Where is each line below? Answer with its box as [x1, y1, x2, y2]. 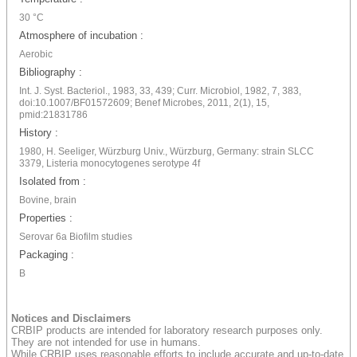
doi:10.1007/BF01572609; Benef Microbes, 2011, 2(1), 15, [19, 97, 269, 108]
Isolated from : [19, 175, 86, 187]
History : [19, 127, 58, 139]
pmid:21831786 [19, 109, 88, 120]
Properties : [19, 212, 73, 224]
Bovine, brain [19, 194, 76, 206]
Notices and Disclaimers [11, 312, 131, 324]
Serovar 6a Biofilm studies [19, 231, 132, 242]
